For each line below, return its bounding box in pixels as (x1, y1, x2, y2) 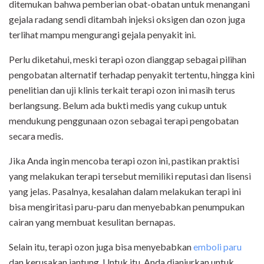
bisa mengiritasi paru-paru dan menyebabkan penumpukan (9, 201, 245, 213)
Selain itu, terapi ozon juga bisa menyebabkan (9, 241, 193, 253)
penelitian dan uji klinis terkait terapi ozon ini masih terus (9, 84, 235, 96)
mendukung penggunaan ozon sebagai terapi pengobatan (9, 115, 239, 127)
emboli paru (193, 241, 242, 253)
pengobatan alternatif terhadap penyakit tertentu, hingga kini (9, 69, 255, 81)
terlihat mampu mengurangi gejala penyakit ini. (9, 29, 196, 41)
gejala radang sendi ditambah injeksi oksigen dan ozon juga (9, 14, 245, 25)
